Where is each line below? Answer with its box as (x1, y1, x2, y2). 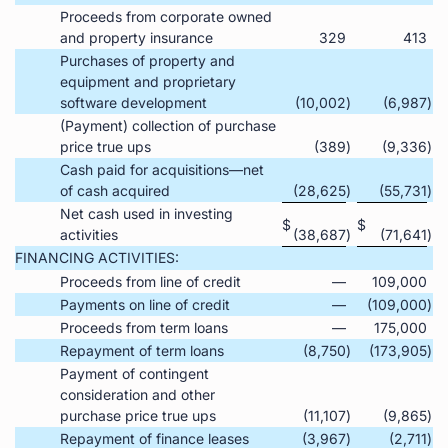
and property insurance (60, 28, 213, 46)
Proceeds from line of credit (60, 272, 241, 290)
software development (60, 93, 207, 111)
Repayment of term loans (60, 341, 224, 359)
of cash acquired (60, 181, 170, 199)
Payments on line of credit (60, 295, 230, 313)
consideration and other (60, 385, 215, 403)
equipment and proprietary (60, 72, 236, 90)
